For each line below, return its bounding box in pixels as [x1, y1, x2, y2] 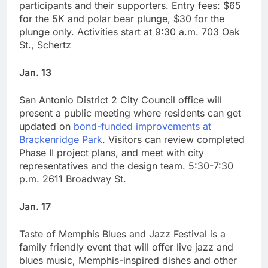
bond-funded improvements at [74, 120, 211, 132]
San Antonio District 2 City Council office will [19, 93, 222, 106]
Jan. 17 [19, 200, 51, 212]
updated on [19, 120, 74, 132]
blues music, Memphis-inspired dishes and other [19, 254, 237, 266]
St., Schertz [19, 38, 71, 51]
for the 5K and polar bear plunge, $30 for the [19, 12, 224, 25]
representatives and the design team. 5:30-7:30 [19, 159, 233, 172]
